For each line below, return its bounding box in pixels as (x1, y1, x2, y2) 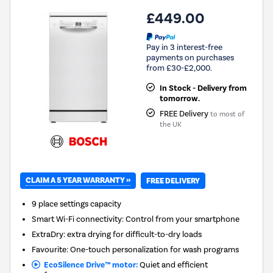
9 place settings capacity (32, 199, 122, 209)
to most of (210, 110, 244, 118)
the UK (159, 120, 182, 129)
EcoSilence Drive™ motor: (40, 260, 138, 271)
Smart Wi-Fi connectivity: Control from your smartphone (32, 214, 240, 224)
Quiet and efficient (137, 260, 208, 270)
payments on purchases (146, 52, 234, 62)
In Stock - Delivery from (159, 83, 247, 93)
